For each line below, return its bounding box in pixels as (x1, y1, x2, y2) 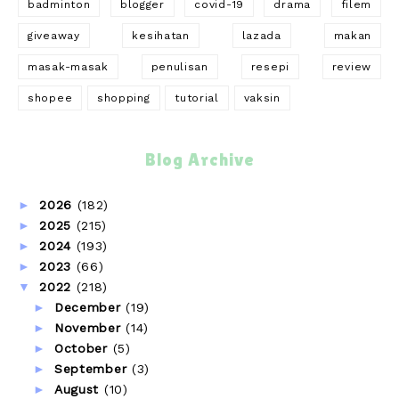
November (53, 320, 126, 335)
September (53, 361, 132, 376)
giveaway (28, 29, 80, 43)
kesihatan (132, 29, 190, 43)
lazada (241, 29, 281, 43)
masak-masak (28, 61, 109, 74)
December (53, 299, 126, 314)
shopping (96, 92, 151, 105)
